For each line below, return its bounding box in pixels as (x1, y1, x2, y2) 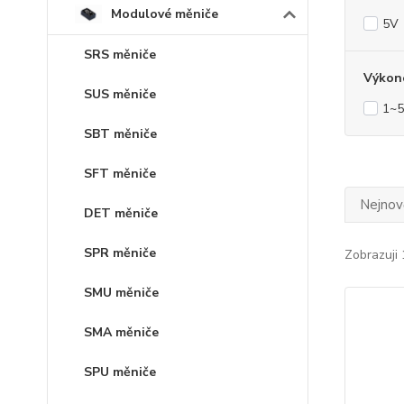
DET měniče (84, 205, 158, 222)
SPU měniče (84, 363, 156, 381)
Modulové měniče (111, 5, 218, 23)
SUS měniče (84, 86, 156, 103)
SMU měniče (84, 284, 159, 301)
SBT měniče (84, 125, 157, 142)
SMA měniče (84, 324, 159, 341)
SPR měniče (84, 244, 156, 262)
